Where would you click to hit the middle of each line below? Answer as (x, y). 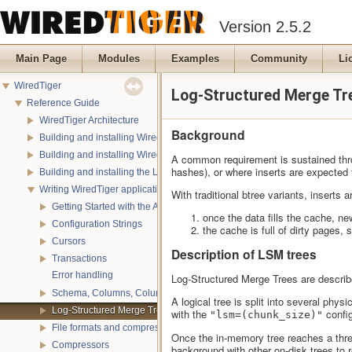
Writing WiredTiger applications (106, 190)
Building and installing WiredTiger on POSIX (134, 138)
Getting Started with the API (110, 207)
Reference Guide (63, 103)
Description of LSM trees (244, 255)
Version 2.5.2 (265, 27)
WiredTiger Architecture (89, 121)
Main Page (41, 59)
